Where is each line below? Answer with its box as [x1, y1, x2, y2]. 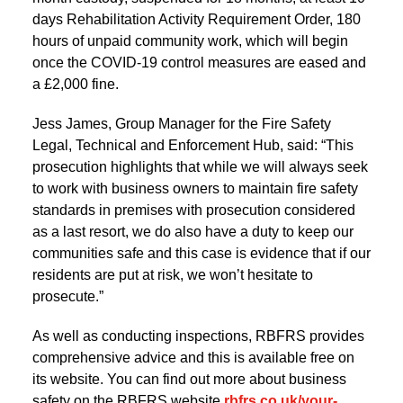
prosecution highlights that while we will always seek [32, 158, 368, 175]
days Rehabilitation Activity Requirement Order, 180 [32, 11, 361, 27]
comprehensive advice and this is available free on [32, 349, 354, 365]
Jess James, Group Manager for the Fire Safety [32, 115, 331, 131]
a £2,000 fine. [32, 76, 119, 92]
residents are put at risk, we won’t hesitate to [32, 266, 313, 282]
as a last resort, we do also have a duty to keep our [32, 223, 354, 239]
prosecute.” [32, 288, 103, 304]
